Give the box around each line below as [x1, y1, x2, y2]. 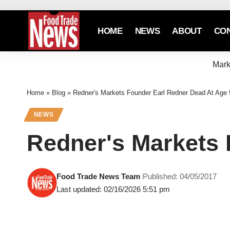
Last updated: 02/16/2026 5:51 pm [56, 185, 170, 194]
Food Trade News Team [56, 172, 141, 181]
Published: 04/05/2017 [143, 172, 217, 181]
